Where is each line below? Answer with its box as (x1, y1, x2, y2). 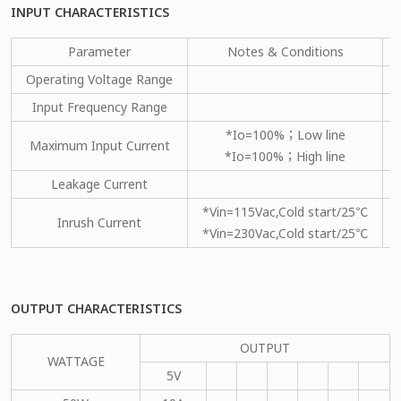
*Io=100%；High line (225, 147, 346, 165)
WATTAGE (47, 352, 105, 370)
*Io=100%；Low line (225, 125, 346, 143)
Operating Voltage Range (26, 70, 173, 88)
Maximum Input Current (29, 136, 170, 154)
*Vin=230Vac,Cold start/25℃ (202, 224, 368, 242)
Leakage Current (51, 175, 148, 192)
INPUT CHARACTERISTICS (11, 3, 169, 21)
